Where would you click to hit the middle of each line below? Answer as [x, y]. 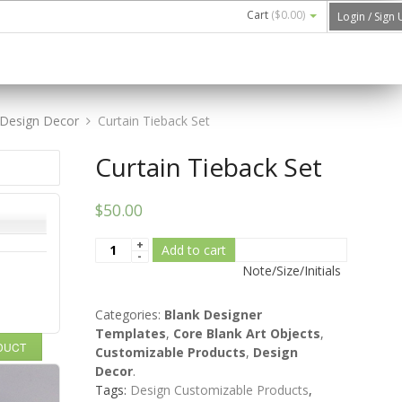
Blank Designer [213, 314]
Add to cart [193, 249]
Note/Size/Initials [288, 270]
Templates [130, 333]
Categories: [129, 314]
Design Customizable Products [219, 389]
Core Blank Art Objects [246, 333]
